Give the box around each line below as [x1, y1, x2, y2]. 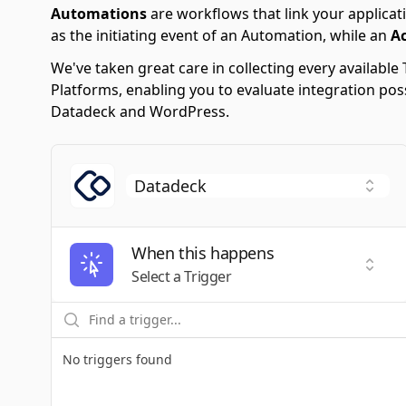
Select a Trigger [131, 266, 232, 286]
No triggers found [63, 351, 172, 368]
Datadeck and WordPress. [51, 101, 229, 121]
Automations [51, 4, 147, 24]
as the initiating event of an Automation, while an [51, 25, 391, 45]
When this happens [131, 242, 275, 264]
